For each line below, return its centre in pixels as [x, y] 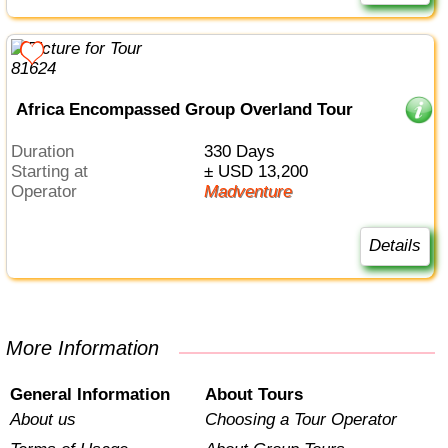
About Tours [253, 394]
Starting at [55, 172]
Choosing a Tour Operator [300, 419]
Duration [49, 152]
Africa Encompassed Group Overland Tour [184, 109]
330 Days [243, 152]
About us [43, 419]
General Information [90, 394]
